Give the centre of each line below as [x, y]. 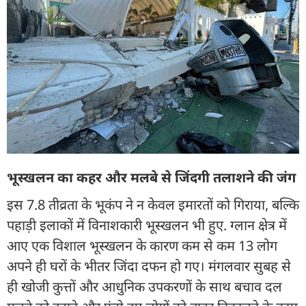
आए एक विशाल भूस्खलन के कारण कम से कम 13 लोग [142, 245]
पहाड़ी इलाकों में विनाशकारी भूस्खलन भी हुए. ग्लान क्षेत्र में [147, 225]
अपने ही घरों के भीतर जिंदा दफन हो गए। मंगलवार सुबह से [149, 266]
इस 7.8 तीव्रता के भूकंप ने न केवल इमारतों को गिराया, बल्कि [153, 204]
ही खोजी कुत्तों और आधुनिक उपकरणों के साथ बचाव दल [144, 286]
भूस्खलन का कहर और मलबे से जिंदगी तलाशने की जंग [151, 177]
